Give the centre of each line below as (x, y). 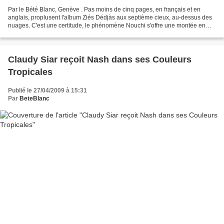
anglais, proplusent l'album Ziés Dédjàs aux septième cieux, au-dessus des (110, 18)
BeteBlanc (34, 99)
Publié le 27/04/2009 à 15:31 (47, 91)
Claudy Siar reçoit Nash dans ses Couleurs (100, 60)
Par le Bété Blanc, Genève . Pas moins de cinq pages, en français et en (104, 10)
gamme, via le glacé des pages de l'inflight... (68, 34)
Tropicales (30, 72)
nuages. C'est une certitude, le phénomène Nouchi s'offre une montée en (107, 26)
